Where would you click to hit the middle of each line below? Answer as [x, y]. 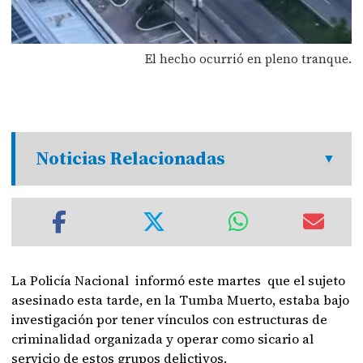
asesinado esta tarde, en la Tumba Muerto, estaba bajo [181, 300]
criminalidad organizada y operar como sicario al [163, 339]
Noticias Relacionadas [131, 158]
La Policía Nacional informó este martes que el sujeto [179, 280]
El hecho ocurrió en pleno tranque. [248, 58]
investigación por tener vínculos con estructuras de [170, 319]
